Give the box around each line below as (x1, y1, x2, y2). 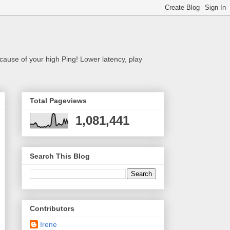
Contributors (30, 204, 74, 213)
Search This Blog (30, 151, 90, 160)
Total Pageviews (30, 97, 87, 105)
